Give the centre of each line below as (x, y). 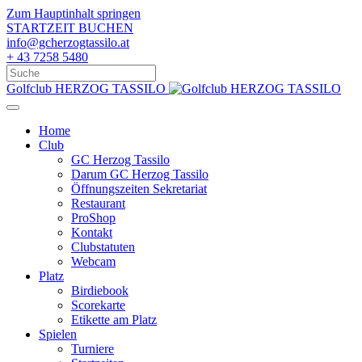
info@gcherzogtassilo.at (68, 42)
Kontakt (92, 232)
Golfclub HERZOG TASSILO (86, 88)
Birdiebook (100, 290)
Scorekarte (98, 305)
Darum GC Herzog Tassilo (140, 174)
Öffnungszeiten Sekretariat (139, 189)
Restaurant (98, 203)
